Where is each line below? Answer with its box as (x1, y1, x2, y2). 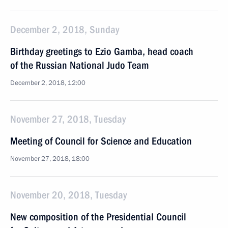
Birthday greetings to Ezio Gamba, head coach (10, 45, 193, 58)
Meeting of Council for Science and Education (10, 135, 192, 147)
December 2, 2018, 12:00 (10, 78, 85, 88)
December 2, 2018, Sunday (10, 23, 119, 36)
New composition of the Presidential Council (10, 211, 186, 223)
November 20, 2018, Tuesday (10, 189, 127, 201)
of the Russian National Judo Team (10, 59, 149, 71)
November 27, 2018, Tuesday (10, 113, 126, 125)
